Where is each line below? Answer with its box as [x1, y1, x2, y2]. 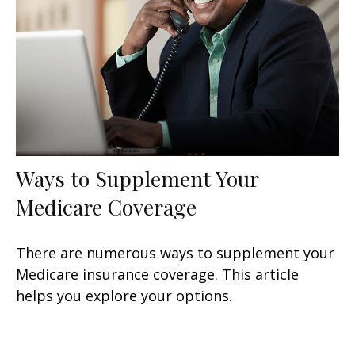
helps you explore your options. [16, 286, 232, 306]
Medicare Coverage [16, 193, 197, 222]
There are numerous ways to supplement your [16, 243, 334, 263]
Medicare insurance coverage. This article [16, 265, 299, 284]
